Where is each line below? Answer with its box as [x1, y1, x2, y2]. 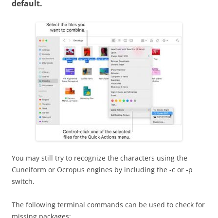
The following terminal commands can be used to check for [12, 200, 205, 209]
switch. [12, 177, 35, 186]
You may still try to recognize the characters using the [12, 153, 187, 163]
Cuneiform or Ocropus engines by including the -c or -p [12, 165, 193, 174]
